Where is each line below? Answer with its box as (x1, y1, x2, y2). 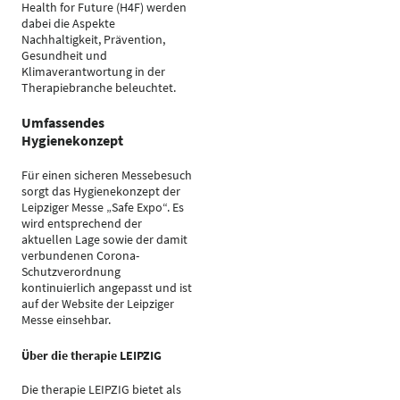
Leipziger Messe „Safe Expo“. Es (21, 199, 184, 215)
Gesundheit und (21, 47, 107, 63)
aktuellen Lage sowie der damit (21, 231, 187, 247)
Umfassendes (21, 113, 104, 131)
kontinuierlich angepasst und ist (21, 279, 192, 296)
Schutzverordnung (21, 263, 121, 279)
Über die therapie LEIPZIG (21, 347, 162, 363)
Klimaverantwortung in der (21, 63, 165, 79)
